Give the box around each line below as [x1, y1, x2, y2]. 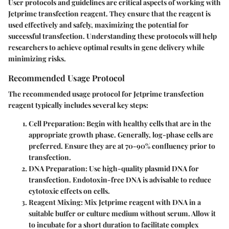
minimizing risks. [8, 54, 66, 64]
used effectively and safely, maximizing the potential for [8, 20, 189, 30]
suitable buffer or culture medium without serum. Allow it [29, 209, 216, 219]
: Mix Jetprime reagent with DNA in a [81, 197, 201, 208]
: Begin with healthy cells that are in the [83, 119, 211, 129]
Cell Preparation [29, 119, 83, 129]
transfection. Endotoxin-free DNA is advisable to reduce [29, 175, 211, 185]
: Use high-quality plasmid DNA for [85, 164, 199, 174]
